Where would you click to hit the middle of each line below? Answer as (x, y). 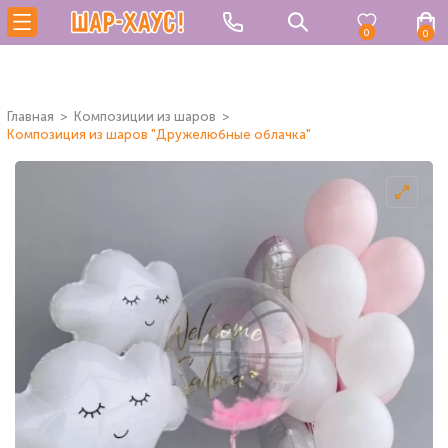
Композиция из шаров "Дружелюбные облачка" (159, 134)
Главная (30, 116)
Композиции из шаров (145, 116)
